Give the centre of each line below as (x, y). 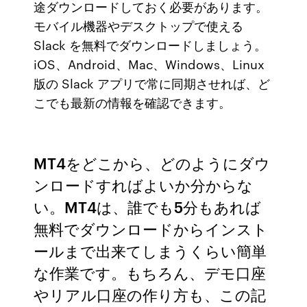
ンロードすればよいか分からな (144, 185)
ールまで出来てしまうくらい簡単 (150, 250)
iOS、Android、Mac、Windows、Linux (149, 64)
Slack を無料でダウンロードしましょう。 (150, 45)
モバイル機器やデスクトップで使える (139, 25)
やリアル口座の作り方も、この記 (150, 294)
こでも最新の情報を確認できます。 (133, 102)
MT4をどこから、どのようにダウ (152, 163)
